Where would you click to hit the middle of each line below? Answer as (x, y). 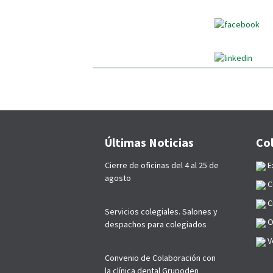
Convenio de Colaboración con (160, 258)
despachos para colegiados (156, 224)
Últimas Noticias (149, 142)
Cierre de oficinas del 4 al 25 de (162, 165)
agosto (118, 178)
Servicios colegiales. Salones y (161, 211)
